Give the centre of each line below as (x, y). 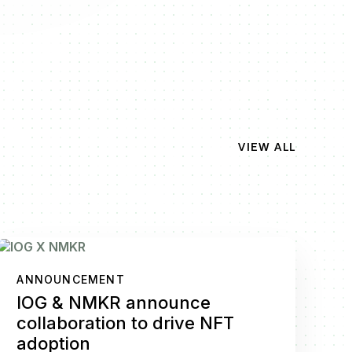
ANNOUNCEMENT (71, 279)
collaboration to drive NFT (126, 323)
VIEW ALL (267, 147)
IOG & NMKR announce (114, 302)
